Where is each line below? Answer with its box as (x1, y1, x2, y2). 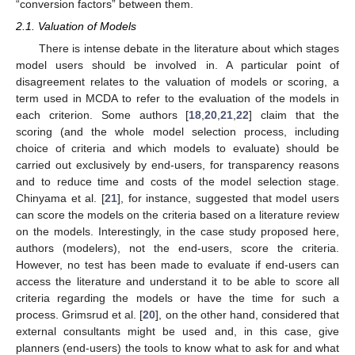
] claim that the (249, 109, 340, 122)
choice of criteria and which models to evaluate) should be (16, 142, 339, 155)
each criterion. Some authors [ (16, 109, 189, 122)
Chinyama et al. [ (16, 192, 105, 205)
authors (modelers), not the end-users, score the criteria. (16, 242, 339, 255)
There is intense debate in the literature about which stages (38, 42, 339, 55)
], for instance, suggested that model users (117, 192, 339, 205)
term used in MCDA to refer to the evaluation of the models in (16, 92, 339, 105)
